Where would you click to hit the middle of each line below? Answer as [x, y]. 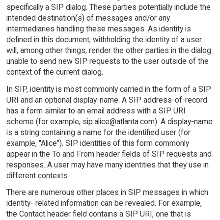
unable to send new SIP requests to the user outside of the [107, 61]
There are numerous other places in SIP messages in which [107, 192]
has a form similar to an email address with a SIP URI [96, 110]
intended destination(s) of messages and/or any [88, 18]
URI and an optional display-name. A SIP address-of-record [107, 100]
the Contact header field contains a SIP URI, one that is [98, 214]
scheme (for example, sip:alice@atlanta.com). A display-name [109, 121]
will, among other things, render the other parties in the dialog [109, 50]
